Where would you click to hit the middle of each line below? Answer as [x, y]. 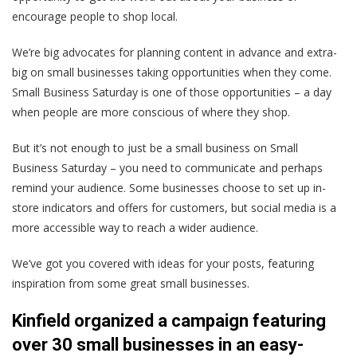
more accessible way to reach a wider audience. [135, 228]
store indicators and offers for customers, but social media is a [174, 208]
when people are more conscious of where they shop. [151, 112]
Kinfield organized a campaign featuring [169, 321]
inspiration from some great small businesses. [131, 284]
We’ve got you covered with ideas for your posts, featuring [163, 264]
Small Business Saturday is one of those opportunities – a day [172, 92]
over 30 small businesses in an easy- [158, 345]
